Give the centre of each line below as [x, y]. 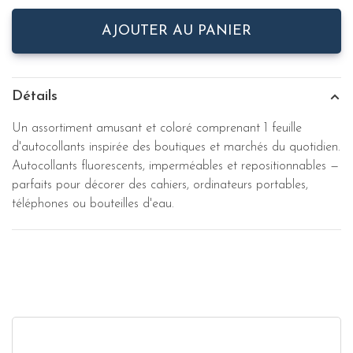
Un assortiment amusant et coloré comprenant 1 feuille [157, 128]
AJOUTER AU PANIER [176, 31]
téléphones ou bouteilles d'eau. [95, 204]
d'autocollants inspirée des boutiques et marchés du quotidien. [176, 147]
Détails [35, 97]
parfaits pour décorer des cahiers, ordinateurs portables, [160, 185]
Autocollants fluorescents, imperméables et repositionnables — [175, 166]
